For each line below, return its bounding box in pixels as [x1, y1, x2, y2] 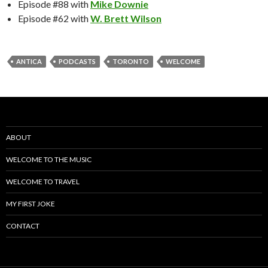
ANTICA [16, 57, 42, 65]
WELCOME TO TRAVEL [6, 177, 80, 186]
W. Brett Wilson [90, 13, 162, 24]
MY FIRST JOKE [6, 199, 55, 208]
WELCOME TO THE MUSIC [6, 155, 92, 164]
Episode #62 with [18, 13, 90, 24]
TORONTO [112, 57, 149, 65]
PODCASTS [59, 57, 96, 65]
